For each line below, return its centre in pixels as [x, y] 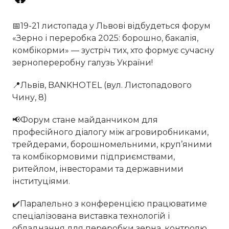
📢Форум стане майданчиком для [85, 120]
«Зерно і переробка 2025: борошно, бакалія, [105, 38]
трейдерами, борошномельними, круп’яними [112, 145]
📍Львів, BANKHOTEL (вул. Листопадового [102, 85]
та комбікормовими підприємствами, [94, 157]
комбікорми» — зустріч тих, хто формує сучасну [113, 51]
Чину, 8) [30, 98]
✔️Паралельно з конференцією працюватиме [110, 204]
